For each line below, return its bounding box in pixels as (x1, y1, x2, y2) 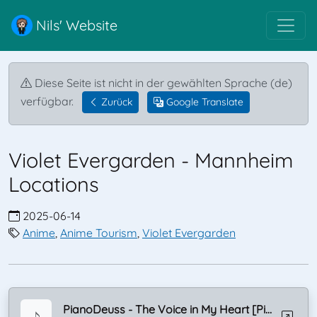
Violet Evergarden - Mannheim (8, 147, 293, 173)
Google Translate (163, 96, 243, 108)
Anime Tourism (60, 226, 137, 240)
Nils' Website (33, 16, 117, 34)
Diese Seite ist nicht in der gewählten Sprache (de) (35, 76, 292, 90)
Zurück (101, 96, 132, 108)
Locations (8, 171, 99, 197)
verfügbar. (21, 93, 74, 108)
